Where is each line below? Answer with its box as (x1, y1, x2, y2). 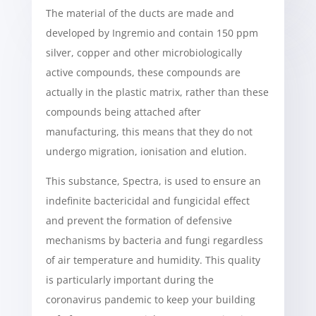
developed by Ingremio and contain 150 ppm (45, 26, 258, 39)
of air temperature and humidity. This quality (45, 253, 260, 267)
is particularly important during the (45, 273, 214, 286)
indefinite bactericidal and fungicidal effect (45, 194, 250, 207)
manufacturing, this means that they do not (45, 125, 253, 138)
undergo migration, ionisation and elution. (45, 145, 247, 158)
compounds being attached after (45, 105, 201, 119)
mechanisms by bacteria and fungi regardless (45, 233, 263, 247)
